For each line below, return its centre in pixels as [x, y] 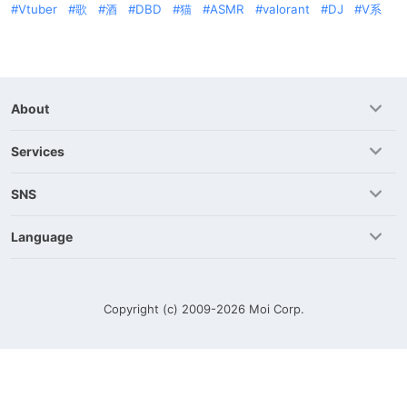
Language [42, 237]
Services [38, 151]
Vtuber [38, 9]
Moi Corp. [276, 309]
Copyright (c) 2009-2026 [176, 309]
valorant [286, 9]
